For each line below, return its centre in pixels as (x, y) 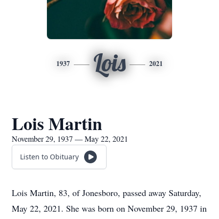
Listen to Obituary (49, 157)
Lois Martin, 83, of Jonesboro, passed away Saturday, (107, 193)
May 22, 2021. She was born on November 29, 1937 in (109, 208)
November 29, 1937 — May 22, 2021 (70, 139)
